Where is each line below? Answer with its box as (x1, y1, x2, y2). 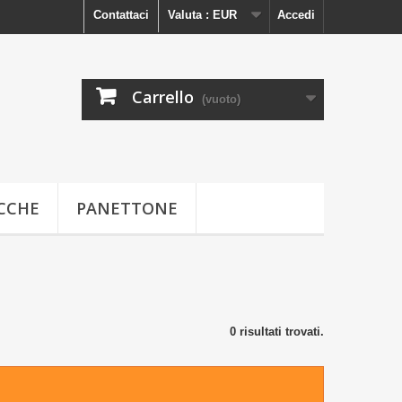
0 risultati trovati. (230, 325, 324, 338)
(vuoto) (202, 92, 240, 106)
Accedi (277, 8, 315, 22)
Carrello (132, 86, 194, 108)
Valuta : (168, 8, 209, 22)
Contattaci (93, 8, 149, 22)
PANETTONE (76, 197, 178, 219)
